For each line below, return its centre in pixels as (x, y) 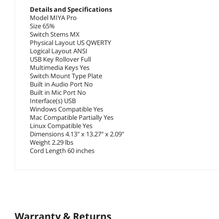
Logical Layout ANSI (59, 51)
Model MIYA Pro (53, 17)
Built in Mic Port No (58, 92)
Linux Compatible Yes (61, 125)
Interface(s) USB (53, 100)
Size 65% (42, 26)
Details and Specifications (71, 9)
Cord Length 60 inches (62, 150)
